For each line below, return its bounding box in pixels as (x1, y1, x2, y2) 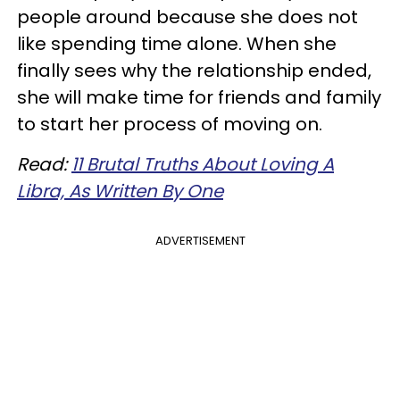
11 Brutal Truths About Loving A (71, 152, 334, 178)
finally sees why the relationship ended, (17, 58, 371, 84)
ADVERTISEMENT (154, 232, 246, 250)
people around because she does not (17, 4, 358, 30)
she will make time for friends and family (17, 85, 381, 111)
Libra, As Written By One (17, 179, 223, 204)
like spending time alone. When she (17, 31, 337, 57)
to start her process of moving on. (17, 112, 322, 137)
